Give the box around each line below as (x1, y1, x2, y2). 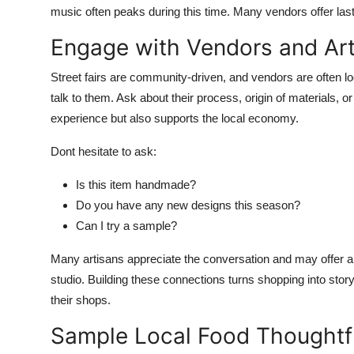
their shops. (51, 293, 111, 307)
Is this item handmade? (76, 178, 196, 191)
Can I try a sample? (76, 219, 177, 232)
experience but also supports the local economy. (51, 111, 299, 125)
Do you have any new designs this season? (76, 198, 300, 212)
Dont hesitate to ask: (51, 145, 156, 158)
